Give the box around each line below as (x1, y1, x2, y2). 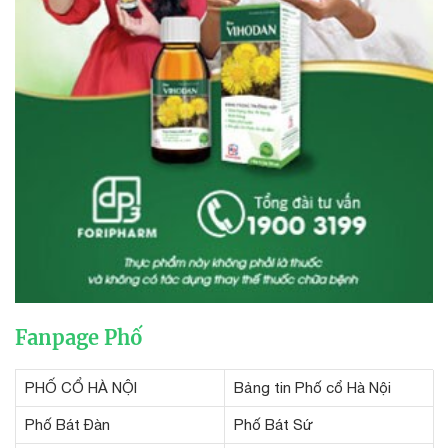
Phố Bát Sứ (234, 415, 313, 433)
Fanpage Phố (15, 324, 143, 350)
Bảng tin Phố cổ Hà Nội (234, 378, 391, 396)
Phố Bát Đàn (25, 415, 110, 433)
